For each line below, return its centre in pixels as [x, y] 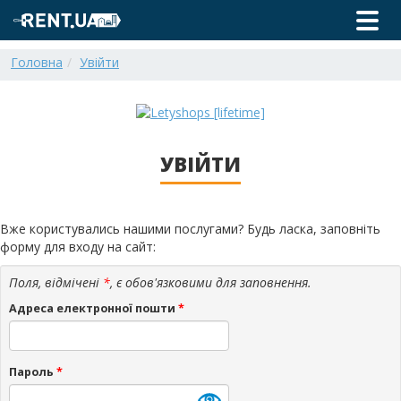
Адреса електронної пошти [94, 309]
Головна [37, 62]
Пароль [33, 372]
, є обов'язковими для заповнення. [211, 283]
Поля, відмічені [56, 283]
